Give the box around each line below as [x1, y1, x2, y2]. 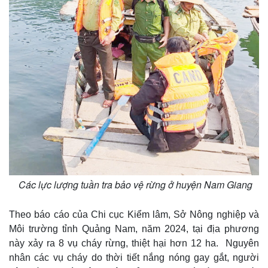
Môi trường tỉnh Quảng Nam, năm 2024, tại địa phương [9, 224, 259, 234]
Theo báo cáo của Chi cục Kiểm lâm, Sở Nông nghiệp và [9, 209, 259, 220]
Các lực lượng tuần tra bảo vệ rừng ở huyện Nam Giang [16, 178, 252, 192]
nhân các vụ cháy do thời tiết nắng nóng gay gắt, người [9, 252, 259, 263]
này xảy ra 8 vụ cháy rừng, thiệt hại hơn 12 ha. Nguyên [9, 238, 259, 249]
